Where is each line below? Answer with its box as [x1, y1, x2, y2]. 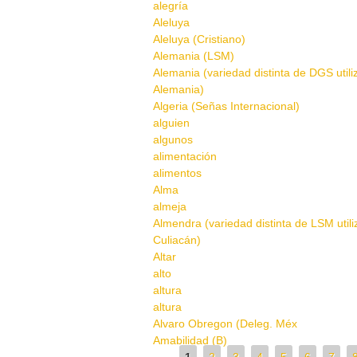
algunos [153, 133, 193, 146]
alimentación [153, 150, 217, 163]
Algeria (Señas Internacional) [153, 100, 300, 112]
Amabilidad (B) [153, 334, 227, 347]
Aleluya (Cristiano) [153, 33, 245, 45]
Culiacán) [153, 233, 201, 246]
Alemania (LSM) [153, 49, 234, 62]
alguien [153, 116, 190, 129]
